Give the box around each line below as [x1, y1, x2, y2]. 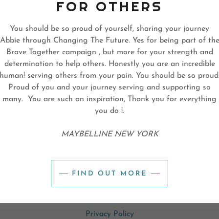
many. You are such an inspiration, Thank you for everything [2, 95, 217, 104]
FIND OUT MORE [71, 170, 148, 177]
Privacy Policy [85, 210, 134, 218]
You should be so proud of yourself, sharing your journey [10, 25, 209, 33]
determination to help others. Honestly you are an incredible [4, 60, 215, 68]
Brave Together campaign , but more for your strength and [6, 48, 213, 57]
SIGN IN [91, 41, 128, 49]
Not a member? [53, 100, 108, 108]
